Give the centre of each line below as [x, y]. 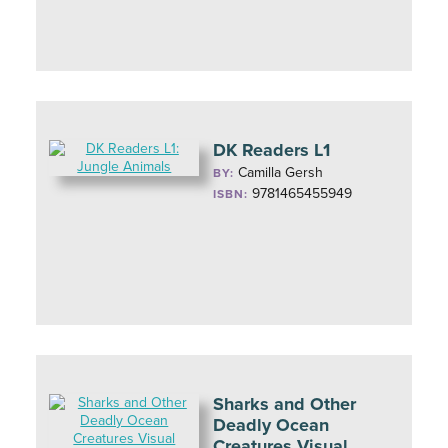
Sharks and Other [285, 404]
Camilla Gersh [281, 172]
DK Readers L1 [272, 150]
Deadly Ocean [271, 425]
